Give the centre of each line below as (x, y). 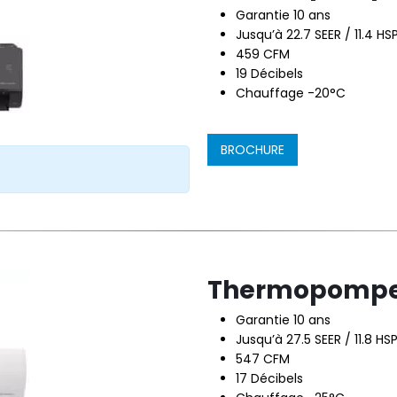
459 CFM (263, 54)
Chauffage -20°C (291, 93)
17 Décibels (269, 378)
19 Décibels (269, 74)
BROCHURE (253, 150)
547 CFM (263, 359)
